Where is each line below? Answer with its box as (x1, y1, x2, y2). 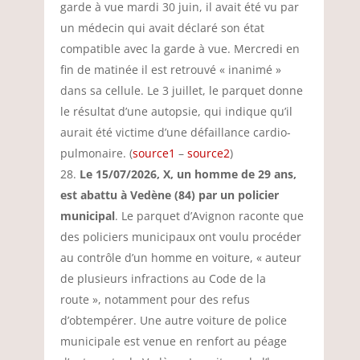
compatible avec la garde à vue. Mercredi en (59, 41, 300, 56)
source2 (186, 145, 230, 161)
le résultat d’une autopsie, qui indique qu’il (59, 104, 292, 119)
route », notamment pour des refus (59, 292, 250, 307)
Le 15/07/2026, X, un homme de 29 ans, (79, 166, 297, 182)
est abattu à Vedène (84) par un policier (59, 187, 279, 202)
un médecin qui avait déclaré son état (59, 20, 264, 35)
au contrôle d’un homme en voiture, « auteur (59, 250, 301, 265)
